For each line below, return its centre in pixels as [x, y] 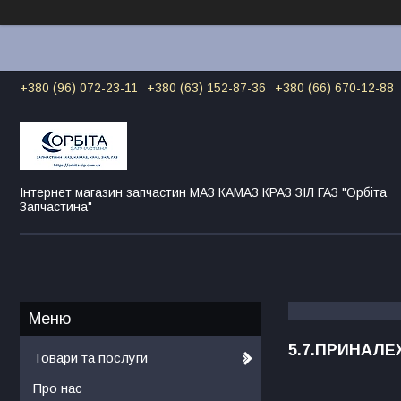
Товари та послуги [90, 357]
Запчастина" [56, 206]
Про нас [58, 388]
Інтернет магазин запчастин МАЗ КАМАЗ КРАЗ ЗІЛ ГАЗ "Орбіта [203, 192]
